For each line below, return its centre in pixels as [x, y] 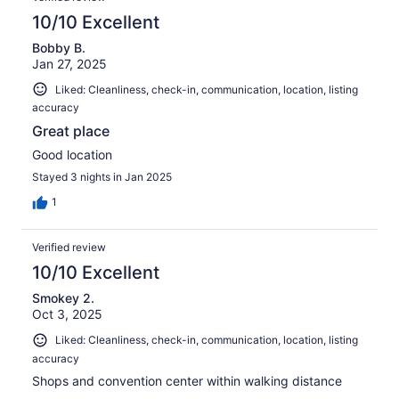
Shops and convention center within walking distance [187, 381]
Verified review [69, 248]
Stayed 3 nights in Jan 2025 [102, 177]
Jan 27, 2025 [69, 63]
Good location [72, 155]
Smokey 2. [63, 298]
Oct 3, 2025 [67, 314]
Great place [71, 131]
